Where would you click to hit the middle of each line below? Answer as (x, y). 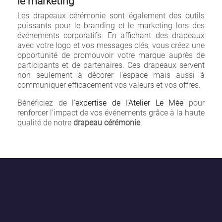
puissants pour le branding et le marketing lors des (111, 26)
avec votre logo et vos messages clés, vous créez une (111, 45)
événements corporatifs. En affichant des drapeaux (111, 35)
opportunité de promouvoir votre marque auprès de (111, 55)
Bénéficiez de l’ (47, 103)
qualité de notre (45, 123)
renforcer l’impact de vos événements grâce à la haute (111, 113)
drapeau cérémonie (107, 123)
